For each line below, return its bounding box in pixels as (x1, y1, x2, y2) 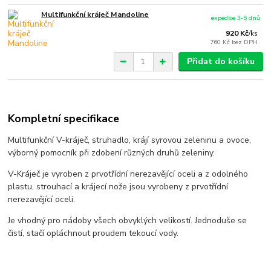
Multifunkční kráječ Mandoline (41, 10, 149, 20)
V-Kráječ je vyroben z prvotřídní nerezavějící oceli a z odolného (8, 168, 249, 180)
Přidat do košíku (186, 56, 255, 68)
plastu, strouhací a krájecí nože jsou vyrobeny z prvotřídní (8, 180, 229, 192)
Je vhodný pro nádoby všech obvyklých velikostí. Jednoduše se (8, 214, 247, 226)
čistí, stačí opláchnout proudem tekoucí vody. (8, 227, 179, 239)
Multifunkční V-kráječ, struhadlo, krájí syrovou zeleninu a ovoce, (8, 134, 252, 146)
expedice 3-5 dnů (211, 13, 261, 22)
